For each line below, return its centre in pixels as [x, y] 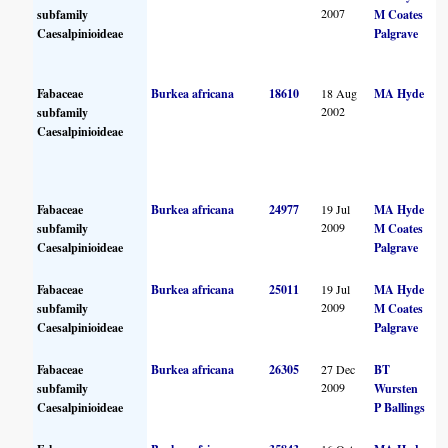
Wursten [396, 388]
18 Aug [339, 92]
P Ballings [400, 407]
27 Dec [338, 368]
